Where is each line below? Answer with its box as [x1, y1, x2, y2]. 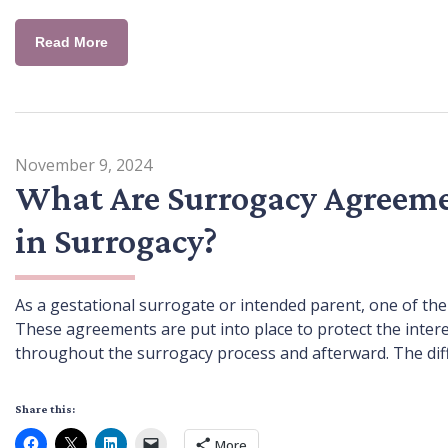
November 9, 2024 [15, 153, 152, 176]
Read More [35, 33, 108, 50]
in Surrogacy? [15, 220, 217, 261]
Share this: [15, 401, 75, 416]
